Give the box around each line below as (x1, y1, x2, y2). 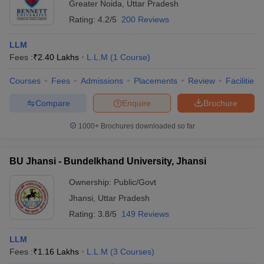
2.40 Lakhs (38, 52, 79, 62)
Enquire (122, 98, 151, 108)
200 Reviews (121, 15, 169, 24)
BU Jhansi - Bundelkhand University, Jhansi (9, 156, 206, 166)
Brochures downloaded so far (98, 122, 195, 130)
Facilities (226, 76, 258, 85)
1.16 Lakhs (38, 247, 79, 256)
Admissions (81, 76, 123, 85)
